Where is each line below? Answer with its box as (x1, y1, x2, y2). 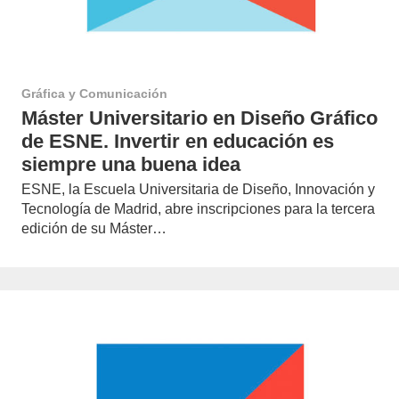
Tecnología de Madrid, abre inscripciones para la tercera (21, 201, 375, 217)
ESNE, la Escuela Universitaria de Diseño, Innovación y (21, 182, 375, 198)
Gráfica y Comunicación (21, 85, 167, 101)
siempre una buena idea (21, 152, 240, 175)
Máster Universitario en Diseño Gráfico (21, 106, 378, 129)
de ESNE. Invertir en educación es (21, 129, 334, 152)
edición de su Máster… (21, 221, 167, 237)
